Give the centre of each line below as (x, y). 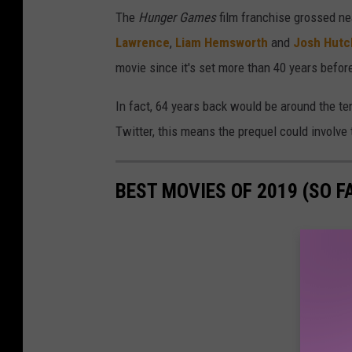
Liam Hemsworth (222, 43)
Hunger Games (177, 18)
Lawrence (143, 43)
